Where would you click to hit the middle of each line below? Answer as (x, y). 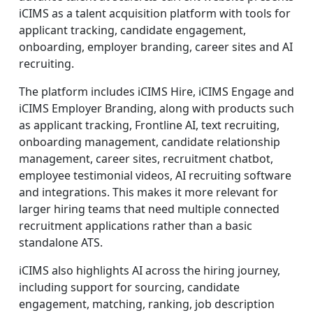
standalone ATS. (61, 242)
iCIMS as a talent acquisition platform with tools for (155, 13)
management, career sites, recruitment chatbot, (146, 158)
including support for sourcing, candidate (129, 287)
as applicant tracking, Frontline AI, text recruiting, (149, 125)
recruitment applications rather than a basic (136, 225)
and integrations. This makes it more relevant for (148, 192)
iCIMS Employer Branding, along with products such (156, 108)
